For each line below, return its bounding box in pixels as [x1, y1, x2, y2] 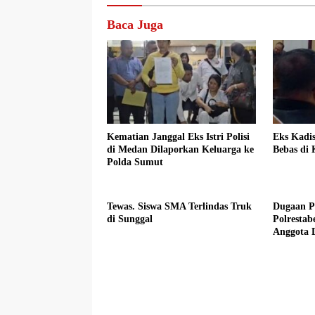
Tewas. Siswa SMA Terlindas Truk [107, 200, 252, 212]
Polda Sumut [107, 156, 163, 167]
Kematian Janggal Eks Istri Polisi [107, 131, 250, 142]
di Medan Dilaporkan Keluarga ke [107, 143, 254, 155]
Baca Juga [107, 18, 163, 32]
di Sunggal [107, 213, 153, 224]
